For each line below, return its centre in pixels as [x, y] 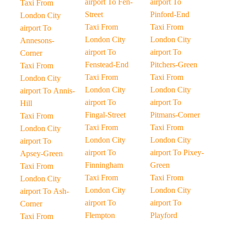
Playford [163, 215]
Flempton [100, 215]
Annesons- [37, 40]
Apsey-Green [41, 153]
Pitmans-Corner [175, 115]
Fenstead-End [107, 65]
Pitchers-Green [174, 65]
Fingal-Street [105, 115]
